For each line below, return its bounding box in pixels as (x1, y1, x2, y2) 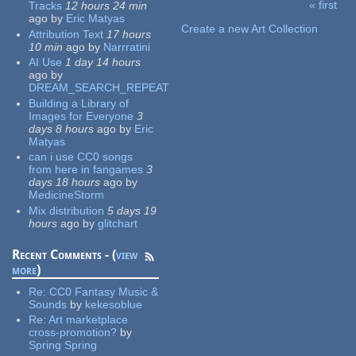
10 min (29, 40, 64, 53)
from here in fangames (29, 163, 144, 176)
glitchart (98, 216, 138, 230)
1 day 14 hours (65, 56, 141, 69)
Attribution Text (29, 27, 104, 41)
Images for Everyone (29, 109, 134, 122)
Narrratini (103, 40, 151, 53)
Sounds (29, 297, 68, 311)
